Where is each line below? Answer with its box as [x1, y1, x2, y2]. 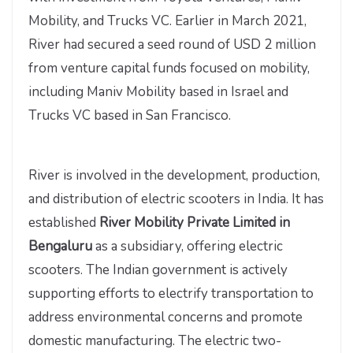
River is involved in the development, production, [28, 165, 320, 184]
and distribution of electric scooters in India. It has [28, 189, 324, 208]
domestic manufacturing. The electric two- [28, 331, 281, 350]
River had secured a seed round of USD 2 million [28, 35, 316, 54]
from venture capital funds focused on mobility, [28, 59, 310, 78]
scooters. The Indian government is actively [28, 260, 288, 279]
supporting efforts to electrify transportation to [28, 284, 314, 303]
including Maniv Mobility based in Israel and [28, 83, 288, 102]
